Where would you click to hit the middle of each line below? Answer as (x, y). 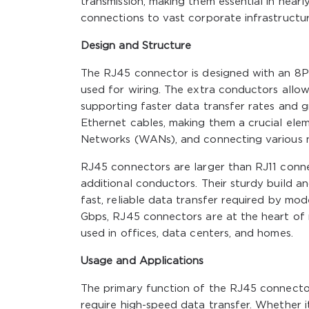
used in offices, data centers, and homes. (187, 233)
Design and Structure (136, 46)
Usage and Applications (142, 261)
